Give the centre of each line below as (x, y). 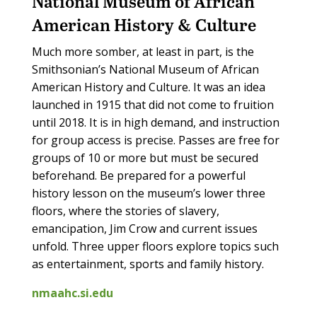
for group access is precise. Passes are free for (155, 140)
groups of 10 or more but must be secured (145, 158)
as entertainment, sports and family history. (148, 264)
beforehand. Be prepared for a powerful (138, 176)
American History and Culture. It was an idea (148, 87)
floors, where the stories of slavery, (125, 211)
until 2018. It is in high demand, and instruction (155, 123)
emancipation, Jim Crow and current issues (144, 229)
